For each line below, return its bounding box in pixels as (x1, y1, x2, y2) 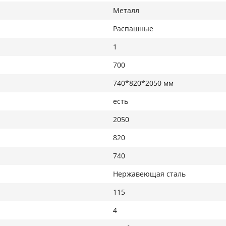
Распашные (113, 24, 153, 33)
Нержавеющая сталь (113, 169, 186, 179)
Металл (113, 6, 139, 15)
